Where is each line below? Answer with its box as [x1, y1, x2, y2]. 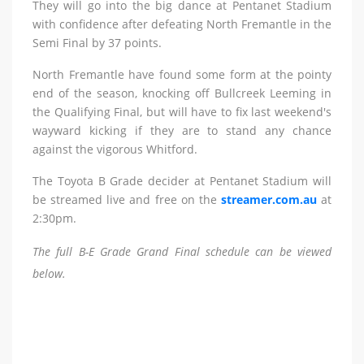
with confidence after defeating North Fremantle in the [32, 16, 331, 32]
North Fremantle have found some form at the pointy [32, 67, 331, 82]
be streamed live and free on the [32, 192, 221, 207]
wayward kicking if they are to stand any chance [32, 123, 331, 138]
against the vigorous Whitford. [32, 141, 197, 157]
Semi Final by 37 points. [32, 35, 162, 50]
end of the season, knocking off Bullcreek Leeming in [32, 85, 331, 101]
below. [32, 266, 66, 281]
